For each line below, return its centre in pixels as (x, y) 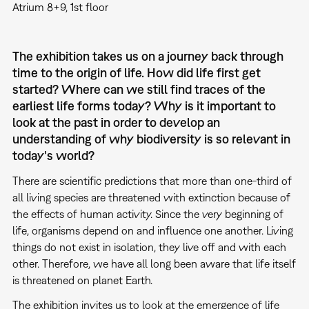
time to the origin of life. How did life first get (136, 72)
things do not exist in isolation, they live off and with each (149, 247)
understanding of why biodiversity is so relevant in (151, 139)
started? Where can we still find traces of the (139, 89)
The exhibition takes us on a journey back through (148, 56)
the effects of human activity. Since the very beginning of (148, 213)
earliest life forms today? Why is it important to (144, 106)
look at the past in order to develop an (116, 122)
